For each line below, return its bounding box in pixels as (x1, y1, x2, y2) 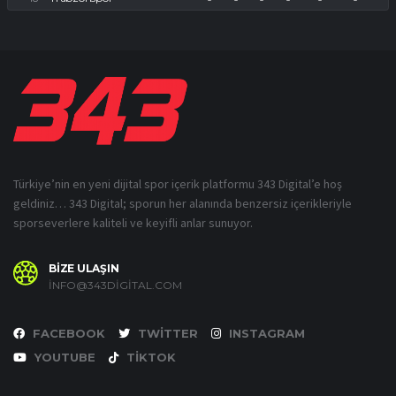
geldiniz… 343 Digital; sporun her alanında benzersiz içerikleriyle (13, 194, 352, 211)
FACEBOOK (29, 325, 105, 340)
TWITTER (134, 325, 198, 340)
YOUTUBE (31, 349, 95, 364)
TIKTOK (123, 349, 176, 364)
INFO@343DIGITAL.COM (49, 278, 182, 292)
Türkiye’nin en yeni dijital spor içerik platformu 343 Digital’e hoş (13, 175, 342, 192)
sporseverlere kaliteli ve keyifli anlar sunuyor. (13, 214, 253, 231)
